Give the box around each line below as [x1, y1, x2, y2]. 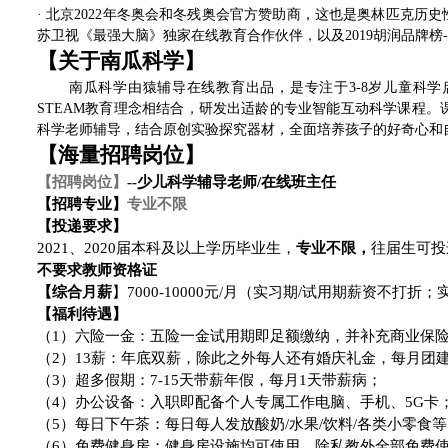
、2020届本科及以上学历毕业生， [69, 240, 296, 257]
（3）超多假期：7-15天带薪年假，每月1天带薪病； [37, 372, 382, 389]
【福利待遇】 [37, 306, 127, 323]
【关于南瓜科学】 [37, 49, 205, 74]
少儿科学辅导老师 [137, 174, 257, 191]
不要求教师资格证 [37, 262, 157, 279]
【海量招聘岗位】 [37, 143, 205, 168]
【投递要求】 [37, 218, 127, 235]
